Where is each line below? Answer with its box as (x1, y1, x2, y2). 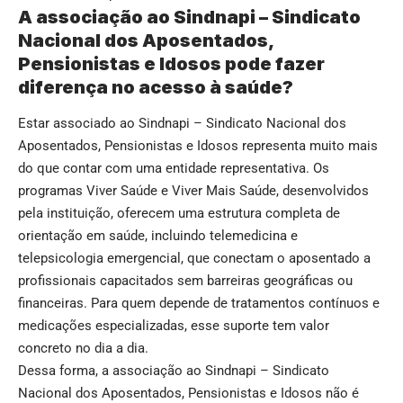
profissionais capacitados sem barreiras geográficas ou (18, 272, 353, 289)
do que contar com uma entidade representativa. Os (18, 159, 329, 176)
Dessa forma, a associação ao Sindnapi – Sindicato (18, 362, 329, 379)
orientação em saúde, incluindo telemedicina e (18, 227, 298, 244)
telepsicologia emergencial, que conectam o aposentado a (18, 249, 371, 266)
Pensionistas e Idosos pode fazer (18, 53, 325, 76)
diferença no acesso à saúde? (18, 76, 293, 99)
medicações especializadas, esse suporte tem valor (18, 317, 329, 334)
